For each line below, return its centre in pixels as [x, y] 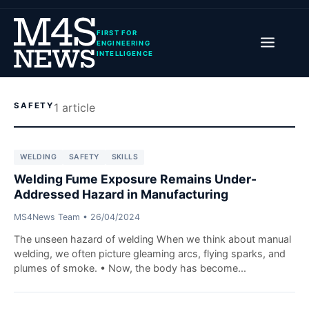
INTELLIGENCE [125, 54]
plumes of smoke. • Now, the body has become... [130, 268]
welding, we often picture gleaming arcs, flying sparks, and [150, 254]
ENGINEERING [123, 43]
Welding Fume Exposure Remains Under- [135, 179]
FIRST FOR [117, 33]
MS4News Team [47, 217]
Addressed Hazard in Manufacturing [121, 195]
